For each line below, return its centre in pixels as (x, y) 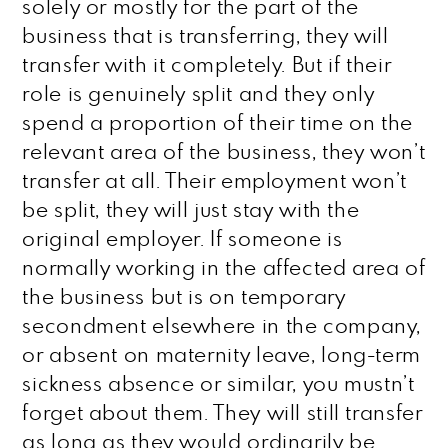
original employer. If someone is (182, 239)
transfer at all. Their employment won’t (214, 181)
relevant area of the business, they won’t (224, 152)
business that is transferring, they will (205, 36)
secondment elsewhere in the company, (222, 326)
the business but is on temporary (184, 297)
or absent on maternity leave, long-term (221, 355)
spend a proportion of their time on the (217, 123)
